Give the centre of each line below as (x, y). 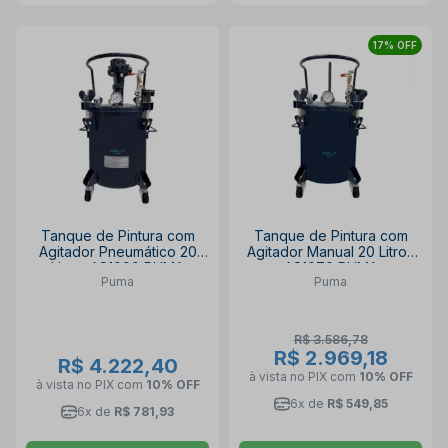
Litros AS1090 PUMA (117, 267)
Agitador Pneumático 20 (117, 251)
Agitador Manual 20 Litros (330, 251)
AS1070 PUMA (330, 267)
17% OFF (395, 44)
